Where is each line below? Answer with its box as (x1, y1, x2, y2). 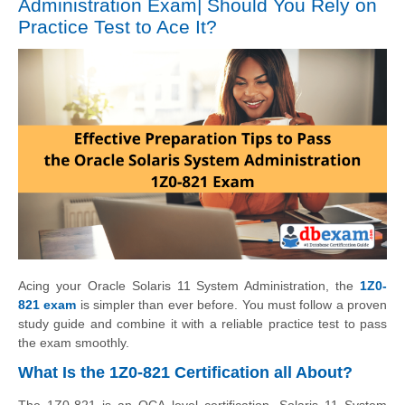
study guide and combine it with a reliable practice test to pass (18, 316, 387, 331)
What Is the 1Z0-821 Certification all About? (18, 363, 353, 381)
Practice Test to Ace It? (18, 16, 217, 38)
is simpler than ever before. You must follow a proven (76, 297, 388, 312)
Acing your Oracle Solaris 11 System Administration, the (18, 278, 360, 293)
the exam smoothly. (18, 334, 129, 350)
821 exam (18, 297, 77, 312)
